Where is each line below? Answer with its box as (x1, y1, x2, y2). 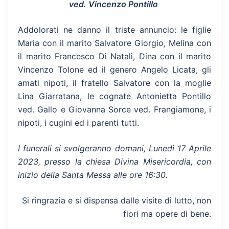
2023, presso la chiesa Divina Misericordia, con (18, 156, 211, 167)
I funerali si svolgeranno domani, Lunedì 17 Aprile (18, 143, 211, 153)
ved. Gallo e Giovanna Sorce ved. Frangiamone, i (18, 104, 211, 114)
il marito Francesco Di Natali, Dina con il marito (18, 51, 211, 61)
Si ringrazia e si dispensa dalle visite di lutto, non (22, 195, 211, 205)
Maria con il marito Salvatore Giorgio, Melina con (18, 38, 211, 48)
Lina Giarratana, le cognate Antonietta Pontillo (18, 91, 211, 101)
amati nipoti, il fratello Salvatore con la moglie (18, 78, 211, 88)
